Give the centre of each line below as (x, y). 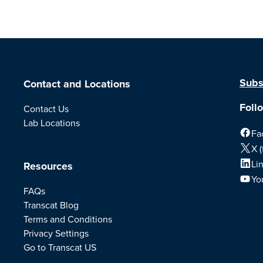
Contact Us (46, 109)
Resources (48, 166)
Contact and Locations (77, 84)
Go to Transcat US (60, 247)
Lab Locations (52, 123)
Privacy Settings (56, 233)
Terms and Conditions (68, 219)
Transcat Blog (51, 205)
